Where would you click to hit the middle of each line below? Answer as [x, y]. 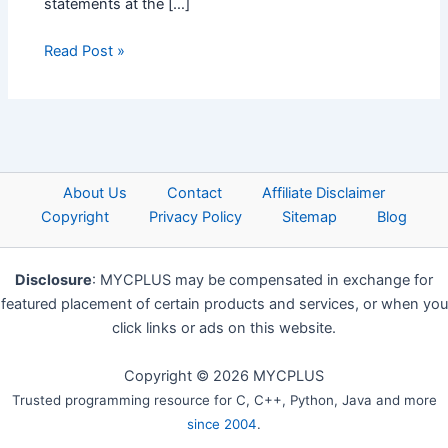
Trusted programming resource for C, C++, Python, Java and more [224, 400]
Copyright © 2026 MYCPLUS [224, 376]
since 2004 [222, 424]
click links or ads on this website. [224, 328]
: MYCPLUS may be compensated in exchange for [262, 280]
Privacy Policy [195, 217]
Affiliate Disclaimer [323, 193]
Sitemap [309, 217]
